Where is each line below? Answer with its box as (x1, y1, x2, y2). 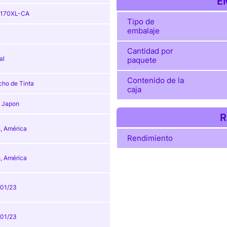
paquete (127, 55, 157, 65)
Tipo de (127, 17, 155, 27)
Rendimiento (127, 133, 173, 143)
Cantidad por (127, 46, 173, 56)
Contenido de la (127, 75, 184, 86)
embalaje (127, 26, 160, 36)
